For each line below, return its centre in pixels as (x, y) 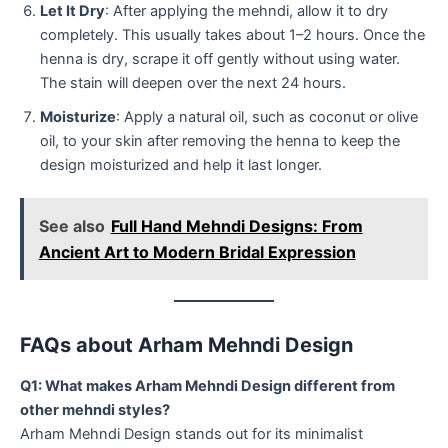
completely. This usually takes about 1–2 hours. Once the (232, 34)
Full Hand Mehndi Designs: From (236, 225)
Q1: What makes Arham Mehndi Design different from (207, 385)
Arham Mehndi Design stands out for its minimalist (191, 433)
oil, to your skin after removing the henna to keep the (220, 140)
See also (71, 225)
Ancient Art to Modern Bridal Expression (197, 251)
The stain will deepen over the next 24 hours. (193, 82)
